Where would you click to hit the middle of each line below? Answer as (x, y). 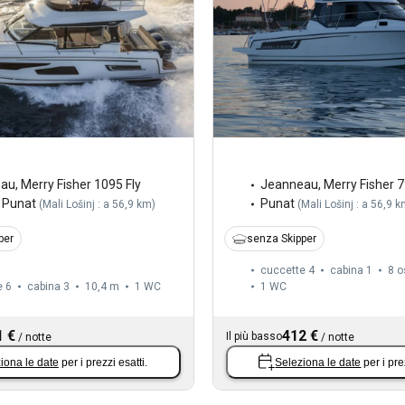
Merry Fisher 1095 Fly (81, 185)
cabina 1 (351, 271)
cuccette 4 (287, 271)
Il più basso (254, 337)
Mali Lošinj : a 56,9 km (97, 205)
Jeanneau (289, 185)
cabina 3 (48, 287)
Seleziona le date (318, 362)
